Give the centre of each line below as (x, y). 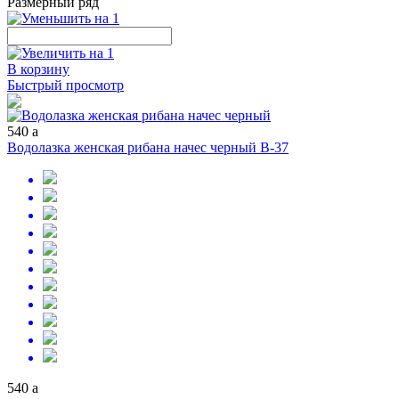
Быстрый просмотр (65, 85)
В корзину (38, 69)
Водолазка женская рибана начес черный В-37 (148, 147)
